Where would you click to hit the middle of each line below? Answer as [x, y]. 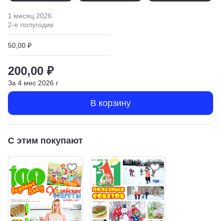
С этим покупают [45, 140]
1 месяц [21, 16]
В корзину [110, 103]
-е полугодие [33, 24]
